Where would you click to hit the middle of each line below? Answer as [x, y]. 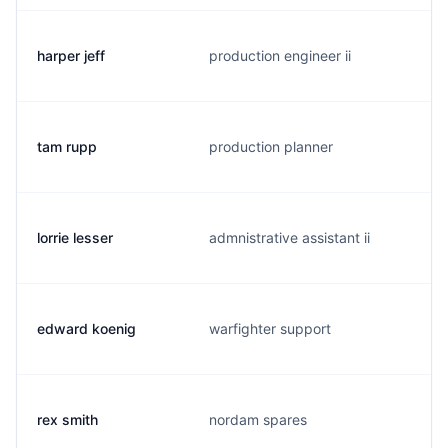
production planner [271, 146]
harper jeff [71, 55]
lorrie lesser [75, 237]
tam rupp [67, 146]
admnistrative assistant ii [289, 237]
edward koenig [86, 328]
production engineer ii [280, 55]
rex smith [67, 419]
